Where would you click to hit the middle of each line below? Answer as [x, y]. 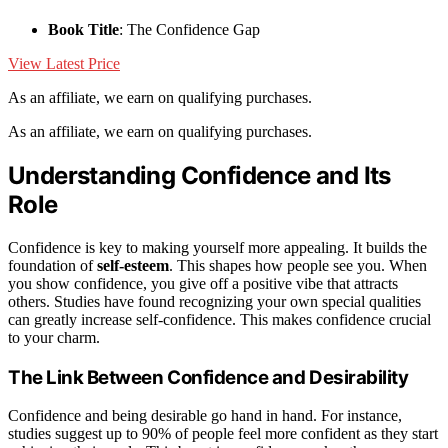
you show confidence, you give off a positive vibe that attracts [203, 283]
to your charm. [54, 337]
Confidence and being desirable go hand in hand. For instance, [205, 416]
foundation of [52, 265]
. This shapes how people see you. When [298, 265]
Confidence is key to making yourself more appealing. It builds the [217, 247]
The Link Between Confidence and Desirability [208, 377]
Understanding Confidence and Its [199, 175]
